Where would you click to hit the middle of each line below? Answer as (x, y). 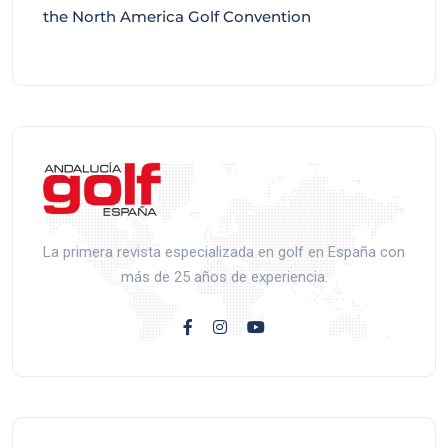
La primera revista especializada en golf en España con (224, 252)
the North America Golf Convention (177, 16)
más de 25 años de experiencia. (224, 277)
